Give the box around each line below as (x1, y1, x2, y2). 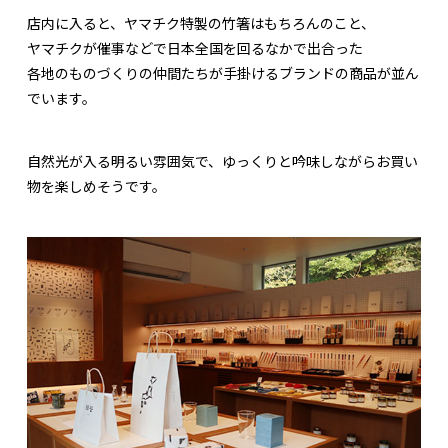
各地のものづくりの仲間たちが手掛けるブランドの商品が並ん (27, 62, 419, 83)
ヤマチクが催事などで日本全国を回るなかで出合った (27, 37, 363, 58)
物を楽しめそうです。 (27, 175, 166, 196)
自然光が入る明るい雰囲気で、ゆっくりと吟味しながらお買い (27, 150, 418, 171)
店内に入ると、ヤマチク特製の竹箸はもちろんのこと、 (27, 12, 375, 33)
